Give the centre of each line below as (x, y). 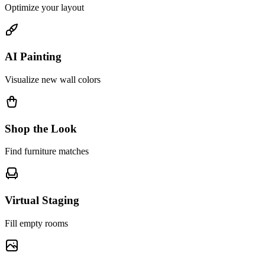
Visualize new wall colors (53, 79)
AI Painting (33, 57)
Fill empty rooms (36, 223)
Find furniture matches (47, 151)
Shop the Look (41, 128)
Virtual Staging (42, 201)
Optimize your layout (44, 8)
